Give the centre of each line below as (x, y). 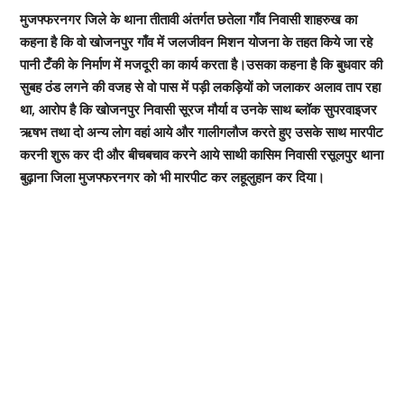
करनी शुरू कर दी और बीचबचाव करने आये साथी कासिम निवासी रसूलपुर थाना (201, 154)
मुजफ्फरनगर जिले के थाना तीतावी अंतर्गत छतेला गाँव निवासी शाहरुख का (188, 18)
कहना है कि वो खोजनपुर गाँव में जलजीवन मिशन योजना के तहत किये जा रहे (196, 41)
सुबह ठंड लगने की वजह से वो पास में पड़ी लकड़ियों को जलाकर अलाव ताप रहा (200, 86)
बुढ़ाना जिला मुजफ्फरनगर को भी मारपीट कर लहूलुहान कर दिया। (172, 176)
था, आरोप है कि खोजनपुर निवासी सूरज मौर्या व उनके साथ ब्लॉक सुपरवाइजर (198, 109)
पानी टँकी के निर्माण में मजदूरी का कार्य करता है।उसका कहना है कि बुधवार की (201, 64)
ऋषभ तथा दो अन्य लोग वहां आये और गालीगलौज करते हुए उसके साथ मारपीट (201, 131)
